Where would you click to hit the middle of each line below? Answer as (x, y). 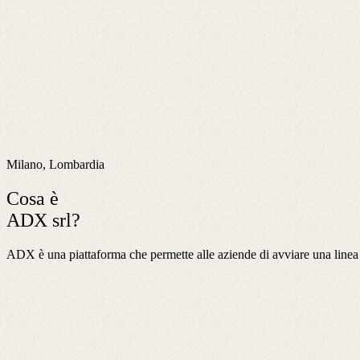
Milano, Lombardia (55, 164)
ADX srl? (43, 220)
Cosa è (33, 198)
